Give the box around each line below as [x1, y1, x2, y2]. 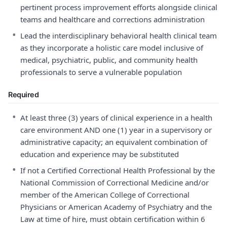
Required [8, 90, 39, 99]
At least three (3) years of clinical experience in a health [20, 112, 212, 123]
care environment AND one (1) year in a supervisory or [20, 125, 212, 135]
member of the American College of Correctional [20, 190, 190, 200]
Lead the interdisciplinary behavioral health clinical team [20, 30, 217, 41]
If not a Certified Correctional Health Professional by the [20, 165, 215, 175]
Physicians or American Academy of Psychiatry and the [20, 202, 212, 212]
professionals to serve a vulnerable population [20, 67, 182, 77]
